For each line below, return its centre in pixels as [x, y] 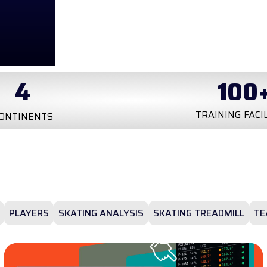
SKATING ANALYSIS [101, 213]
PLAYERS [29, 213]
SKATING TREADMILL [199, 213]
